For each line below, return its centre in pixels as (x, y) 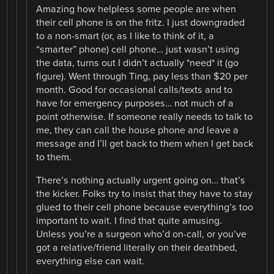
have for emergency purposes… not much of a (135, 104)
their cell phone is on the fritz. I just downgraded (141, 23)
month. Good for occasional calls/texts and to (135, 90)
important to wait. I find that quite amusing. (129, 221)
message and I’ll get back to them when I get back (145, 144)
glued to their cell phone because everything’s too (145, 208)
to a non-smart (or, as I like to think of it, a (125, 36)
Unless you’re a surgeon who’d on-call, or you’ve (142, 235)
